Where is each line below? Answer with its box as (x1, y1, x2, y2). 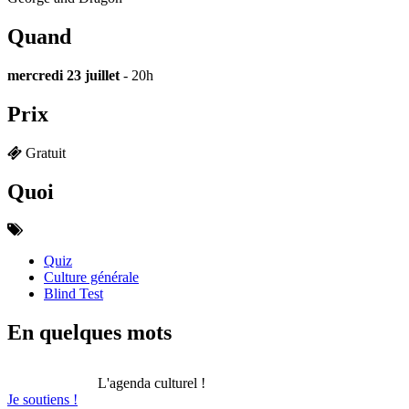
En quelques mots (7, 320, 172, 345)
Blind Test (44, 286, 103, 302)
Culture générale (44, 269, 139, 286)
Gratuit (26, 144, 66, 161)
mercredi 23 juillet (7, 67, 120, 83)
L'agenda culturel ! (98, 375, 205, 392)
